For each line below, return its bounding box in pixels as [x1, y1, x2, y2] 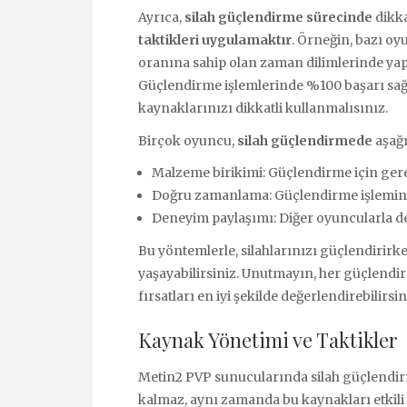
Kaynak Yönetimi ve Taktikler [138, 325, 398, 353]
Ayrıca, [138, 8, 184, 25]
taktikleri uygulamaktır [138, 31, 292, 48]
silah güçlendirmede [237, 132, 372, 149]
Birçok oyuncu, [138, 132, 237, 149]
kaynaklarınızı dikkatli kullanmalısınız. [138, 99, 388, 116]
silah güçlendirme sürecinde [184, 8, 372, 25]
